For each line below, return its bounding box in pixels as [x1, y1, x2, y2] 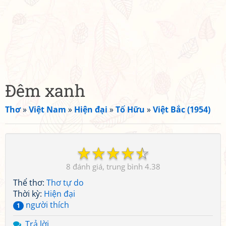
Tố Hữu [116, 104, 145, 115]
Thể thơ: [13, 177, 46, 188]
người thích [24, 199, 69, 210]
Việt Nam [29, 104, 66, 115]
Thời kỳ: [13, 188, 44, 199]
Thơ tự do [46, 177, 84, 188]
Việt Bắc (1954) [153, 104, 210, 115]
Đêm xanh [5, 79, 85, 101]
